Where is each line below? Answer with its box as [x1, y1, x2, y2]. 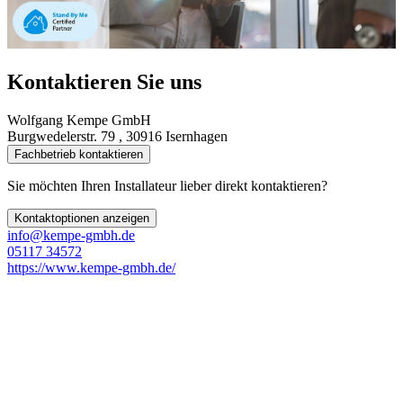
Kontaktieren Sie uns [7, 69, 201, 94]
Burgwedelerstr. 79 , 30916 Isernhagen [7, 128, 228, 144]
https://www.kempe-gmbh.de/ [7, 259, 175, 275]
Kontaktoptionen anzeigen [14, 210, 149, 225]
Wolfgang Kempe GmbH [7, 112, 151, 128]
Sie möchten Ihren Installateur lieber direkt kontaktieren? [7, 177, 327, 193]
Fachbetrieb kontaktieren [14, 147, 143, 161]
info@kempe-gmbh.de [7, 227, 135, 243]
